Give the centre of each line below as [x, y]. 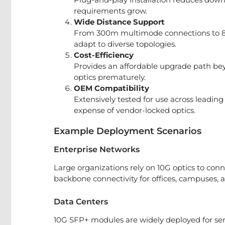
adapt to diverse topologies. [125, 44]
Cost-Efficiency [104, 55]
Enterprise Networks [97, 149]
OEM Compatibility [111, 88]
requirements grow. [110, 11]
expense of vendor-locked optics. [135, 110]
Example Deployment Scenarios [128, 131]
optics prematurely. [110, 77]
